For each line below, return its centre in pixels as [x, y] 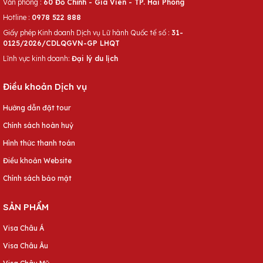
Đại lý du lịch [95, 58]
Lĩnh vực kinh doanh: [37, 58]
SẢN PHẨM [26, 207]
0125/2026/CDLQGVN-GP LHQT [61, 43]
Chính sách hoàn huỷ [38, 125]
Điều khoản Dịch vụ [45, 86]
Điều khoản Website [37, 160]
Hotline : [17, 17]
